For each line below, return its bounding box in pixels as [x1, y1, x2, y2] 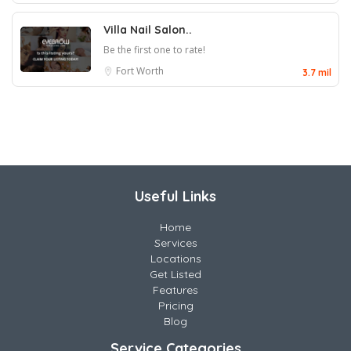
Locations [150, 251, 201, 266]
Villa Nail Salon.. [103, 23, 192, 37]
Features [153, 283, 198, 297]
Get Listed [150, 267, 201, 281]
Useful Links [135, 187, 216, 205]
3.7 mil [302, 67, 331, 78]
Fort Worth [116, 64, 164, 78]
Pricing [157, 299, 194, 313]
